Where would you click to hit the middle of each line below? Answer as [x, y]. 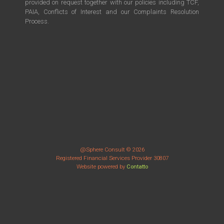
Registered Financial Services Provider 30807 [112, 158]
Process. [37, 21]
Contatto [137, 166]
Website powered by [101, 166]
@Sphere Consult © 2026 [112, 149]
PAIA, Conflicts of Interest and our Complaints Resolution [112, 12]
